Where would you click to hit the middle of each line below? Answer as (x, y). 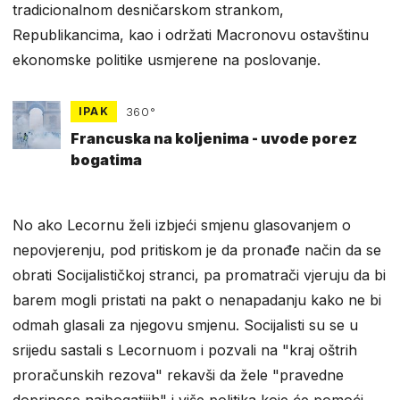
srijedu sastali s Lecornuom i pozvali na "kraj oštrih (185, 350)
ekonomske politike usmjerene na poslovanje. (167, 59)
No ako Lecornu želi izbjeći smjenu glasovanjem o (182, 225)
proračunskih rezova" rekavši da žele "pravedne (178, 375)
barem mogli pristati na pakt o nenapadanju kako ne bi (197, 300)
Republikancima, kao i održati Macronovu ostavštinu (191, 34)
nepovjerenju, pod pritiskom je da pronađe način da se (197, 250)
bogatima (106, 160)
